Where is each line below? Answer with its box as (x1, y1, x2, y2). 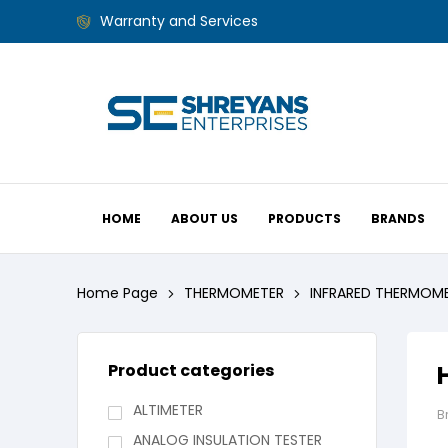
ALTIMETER (132, 400, 203, 421)
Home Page (77, 283, 158, 303)
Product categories (108, 359, 274, 383)
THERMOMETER (184, 283, 284, 303)
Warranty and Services (99, 11, 258, 31)
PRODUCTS (268, 209, 342, 227)
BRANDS (371, 209, 426, 227)
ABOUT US (171, 209, 239, 227)
